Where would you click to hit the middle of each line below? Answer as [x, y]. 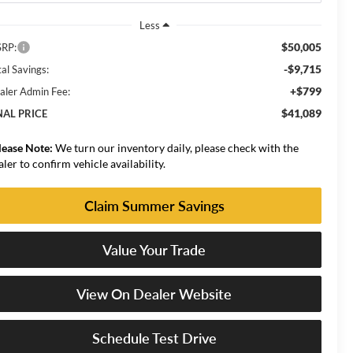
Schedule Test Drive [154, 338]
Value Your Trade [154, 249]
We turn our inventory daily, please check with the [176, 147]
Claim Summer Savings [154, 205]
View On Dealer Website [154, 294]
